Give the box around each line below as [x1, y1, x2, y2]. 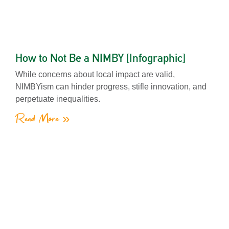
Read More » [15, 112, 70, 126]
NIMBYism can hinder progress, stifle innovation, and [15, 82, 207, 91]
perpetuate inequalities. [15, 94, 100, 103]
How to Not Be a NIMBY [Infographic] [15, 51, 186, 64]
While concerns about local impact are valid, [15, 70, 175, 79]
